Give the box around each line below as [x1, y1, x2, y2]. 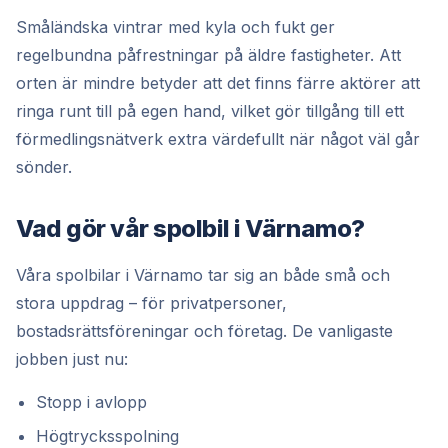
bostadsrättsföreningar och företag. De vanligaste [16, 320, 393, 341]
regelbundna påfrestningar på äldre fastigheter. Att [16, 44, 401, 65]
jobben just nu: [16, 348, 128, 369]
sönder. [16, 156, 72, 177]
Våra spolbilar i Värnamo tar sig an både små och [16, 264, 390, 285]
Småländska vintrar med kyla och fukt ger [16, 16, 335, 37]
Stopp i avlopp [36, 391, 147, 412]
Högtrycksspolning [36, 425, 179, 446]
